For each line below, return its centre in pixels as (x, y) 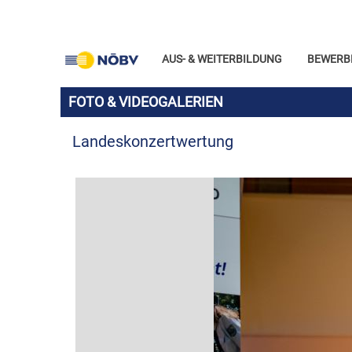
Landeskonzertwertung (153, 142)
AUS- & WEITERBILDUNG (222, 59)
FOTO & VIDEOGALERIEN (146, 102)
